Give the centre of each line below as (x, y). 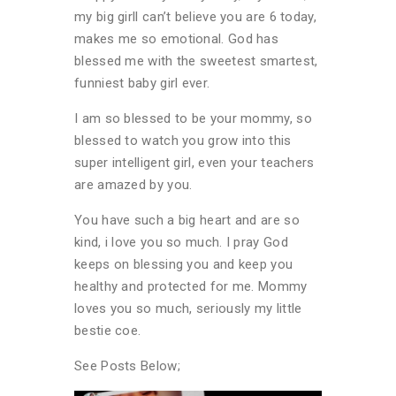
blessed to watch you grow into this (183, 140)
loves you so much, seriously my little (188, 308)
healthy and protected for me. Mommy (191, 286)
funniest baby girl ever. (142, 83)
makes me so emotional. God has (177, 38)
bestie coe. (108, 330)
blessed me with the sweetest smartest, (196, 61)
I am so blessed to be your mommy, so (193, 118)
